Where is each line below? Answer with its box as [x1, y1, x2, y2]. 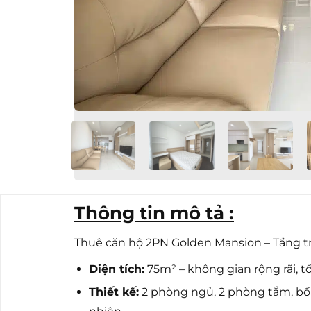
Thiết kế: [88, 285, 139, 299]
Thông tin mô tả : [74, 202, 234, 224]
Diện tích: [88, 262, 144, 276]
